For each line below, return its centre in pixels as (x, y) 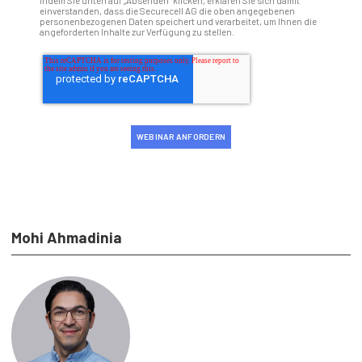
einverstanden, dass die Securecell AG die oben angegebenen (167, 10)
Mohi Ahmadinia (67, 237)
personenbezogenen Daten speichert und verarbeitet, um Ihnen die (178, 21)
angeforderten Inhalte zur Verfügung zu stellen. (137, 31)
